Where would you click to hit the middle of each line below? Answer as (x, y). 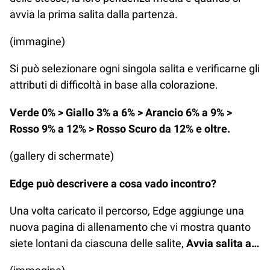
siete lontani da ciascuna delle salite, (98, 243)
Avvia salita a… (223, 243)
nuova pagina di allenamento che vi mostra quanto (130, 227)
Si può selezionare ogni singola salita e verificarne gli (135, 69)
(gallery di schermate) (62, 156)
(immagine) (37, 41)
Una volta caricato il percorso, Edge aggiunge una (127, 210)
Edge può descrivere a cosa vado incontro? (113, 183)
